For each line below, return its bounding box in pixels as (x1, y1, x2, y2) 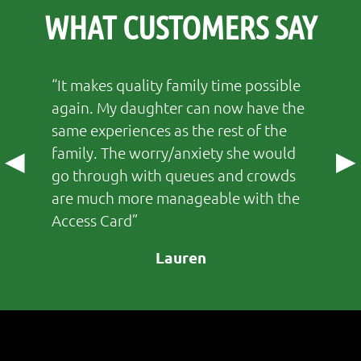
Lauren (155, 247, 206, 268)
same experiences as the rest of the (52, 119, 287, 139)
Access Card (52, 210, 132, 230)
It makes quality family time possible (57, 74, 301, 94)
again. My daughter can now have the (52, 97, 305, 117)
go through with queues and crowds (52, 164, 296, 185)
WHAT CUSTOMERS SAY (44, 6, 317, 46)
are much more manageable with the (52, 187, 300, 207)
